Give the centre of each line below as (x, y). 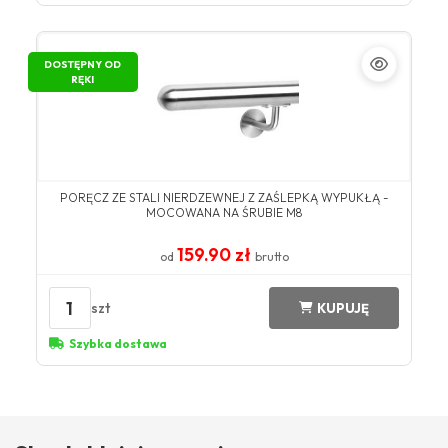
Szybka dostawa (117, 344)
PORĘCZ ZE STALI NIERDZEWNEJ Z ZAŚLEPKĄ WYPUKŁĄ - (224, 198)
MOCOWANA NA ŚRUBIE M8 (224, 213)
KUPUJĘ (343, 307)
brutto (271, 257)
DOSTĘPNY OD (83, 65)
